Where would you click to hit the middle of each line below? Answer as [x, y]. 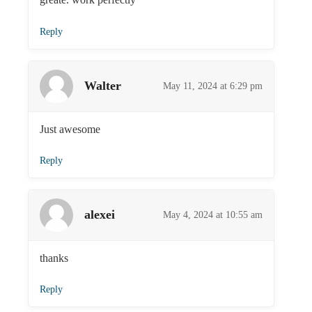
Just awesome [70, 129]
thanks [54, 258]
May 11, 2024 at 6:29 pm [213, 86]
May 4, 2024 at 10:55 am [213, 214]
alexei [100, 215]
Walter [103, 86]
